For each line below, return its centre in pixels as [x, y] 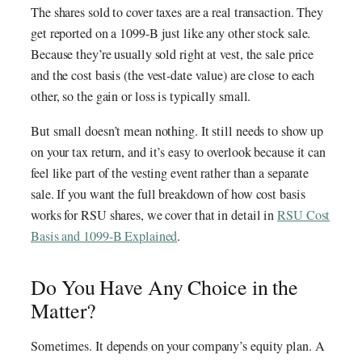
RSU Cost [304, 215]
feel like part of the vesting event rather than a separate [170, 173]
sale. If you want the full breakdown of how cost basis [168, 194]
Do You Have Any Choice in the [165, 286]
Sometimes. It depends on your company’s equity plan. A [178, 346]
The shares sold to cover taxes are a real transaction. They [177, 13]
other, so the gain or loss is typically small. [141, 97]
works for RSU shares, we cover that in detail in [154, 215]
